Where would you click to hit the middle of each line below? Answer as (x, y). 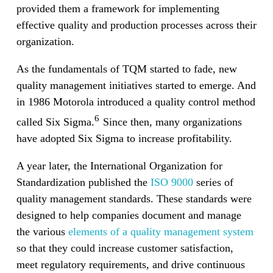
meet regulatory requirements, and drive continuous (130, 265)
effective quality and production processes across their (136, 25)
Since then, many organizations (171, 122)
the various (42, 232)
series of (213, 183)
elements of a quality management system (161, 232)
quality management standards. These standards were (134, 199)
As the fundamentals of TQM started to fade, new (126, 69)
